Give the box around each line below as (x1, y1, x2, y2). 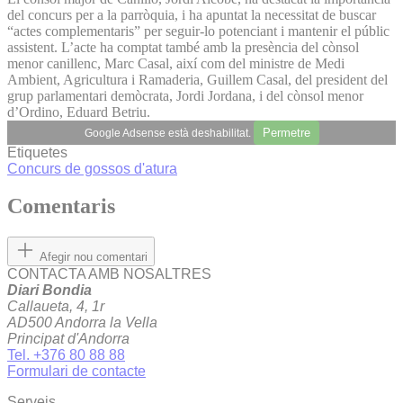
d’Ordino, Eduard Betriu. (7, 103, 150, 120)
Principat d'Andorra (7, 331, 130, 347)
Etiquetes (7, 144, 67, 160)
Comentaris (7, 194, 115, 219)
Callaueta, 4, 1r (7, 299, 104, 315)
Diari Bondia (7, 282, 92, 299)
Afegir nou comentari (40, 250, 148, 264)
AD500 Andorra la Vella (7, 315, 157, 331)
